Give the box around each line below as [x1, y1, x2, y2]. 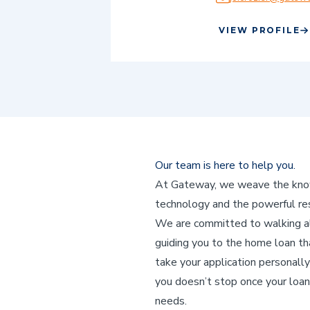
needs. [155, 293, 187, 309]
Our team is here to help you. [155, 158, 295, 173]
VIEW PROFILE [219, 25, 301, 35]
